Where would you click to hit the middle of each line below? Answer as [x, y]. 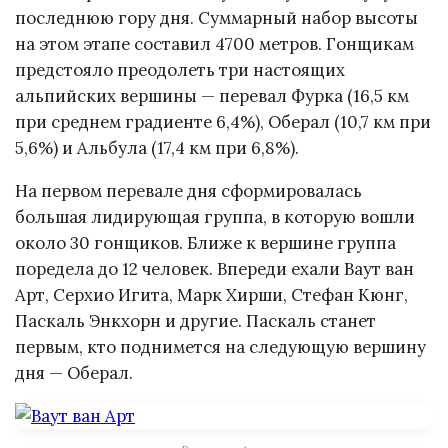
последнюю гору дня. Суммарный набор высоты [216, 17]
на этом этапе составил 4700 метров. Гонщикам [214, 43]
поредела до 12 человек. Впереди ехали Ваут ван [214, 268]
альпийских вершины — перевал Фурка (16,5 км [212, 95]
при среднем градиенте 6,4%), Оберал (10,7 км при [223, 121]
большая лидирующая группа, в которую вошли [215, 216]
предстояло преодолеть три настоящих [180, 69]
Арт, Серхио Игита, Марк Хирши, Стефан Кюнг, [211, 294]
